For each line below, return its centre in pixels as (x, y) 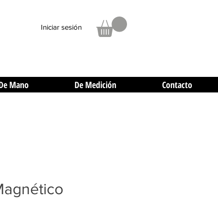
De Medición (95, 85)
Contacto (177, 85)
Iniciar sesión (61, 27)
